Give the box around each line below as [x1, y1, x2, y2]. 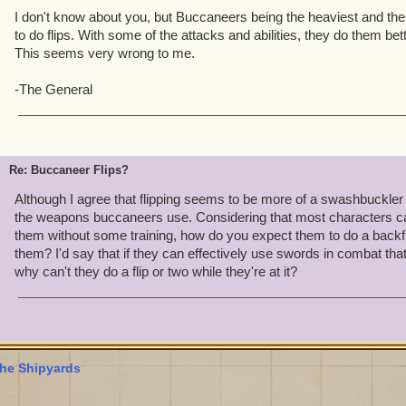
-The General [14, 82, 92, 97]
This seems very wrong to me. [14, 45, 195, 61]
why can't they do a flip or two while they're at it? [14, 264, 297, 279]
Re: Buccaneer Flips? [9, 163, 129, 177]
